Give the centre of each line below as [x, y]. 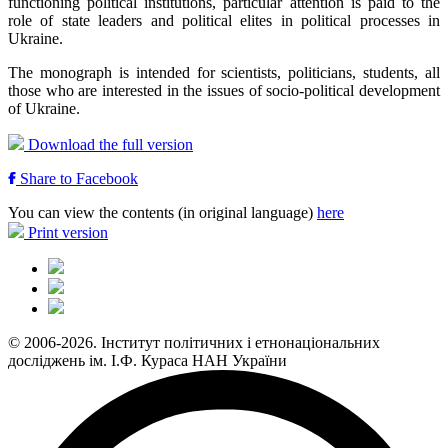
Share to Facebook [77, 178]
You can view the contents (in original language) [162, 212]
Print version [66, 232]
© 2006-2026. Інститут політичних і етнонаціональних [194, 342]
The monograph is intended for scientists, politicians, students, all [224, 72]
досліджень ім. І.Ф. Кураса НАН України [147, 360]
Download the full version [108, 144]
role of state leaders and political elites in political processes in [224, 20]
